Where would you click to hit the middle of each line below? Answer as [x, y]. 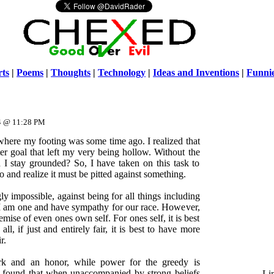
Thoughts [71, 72]
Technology [122, 72]
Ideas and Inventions [196, 72]
